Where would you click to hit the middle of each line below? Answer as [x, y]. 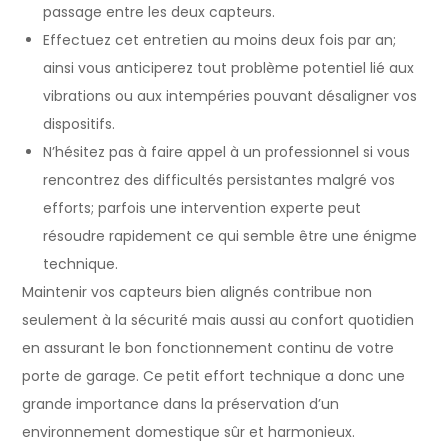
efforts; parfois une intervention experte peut [202, 207]
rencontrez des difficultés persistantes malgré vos [219, 179]
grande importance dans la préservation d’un [181, 403]
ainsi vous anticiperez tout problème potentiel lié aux [229, 67]
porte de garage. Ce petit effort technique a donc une [214, 375]
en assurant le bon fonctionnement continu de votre [208, 347]
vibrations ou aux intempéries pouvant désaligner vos [230, 95]
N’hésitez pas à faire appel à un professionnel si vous [227, 151]
